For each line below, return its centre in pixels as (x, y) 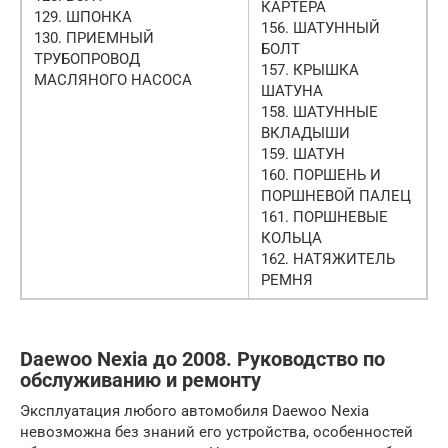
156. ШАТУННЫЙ (320, 27)
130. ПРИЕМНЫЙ (94, 37)
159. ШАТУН (303, 153)
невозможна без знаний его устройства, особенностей (216, 431)
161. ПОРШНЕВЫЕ (324, 216)
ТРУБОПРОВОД (87, 58)
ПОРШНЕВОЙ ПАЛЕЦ (336, 195)
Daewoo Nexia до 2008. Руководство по (202, 359)
